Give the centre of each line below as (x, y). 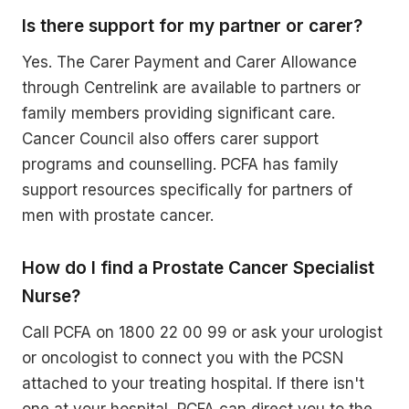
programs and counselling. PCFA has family (180, 164)
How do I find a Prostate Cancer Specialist (198, 267)
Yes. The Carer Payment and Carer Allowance (189, 62)
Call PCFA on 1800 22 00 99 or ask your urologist (202, 332)
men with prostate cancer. (118, 215)
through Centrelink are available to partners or (191, 87)
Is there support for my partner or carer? (192, 26)
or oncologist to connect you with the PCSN (183, 357)
